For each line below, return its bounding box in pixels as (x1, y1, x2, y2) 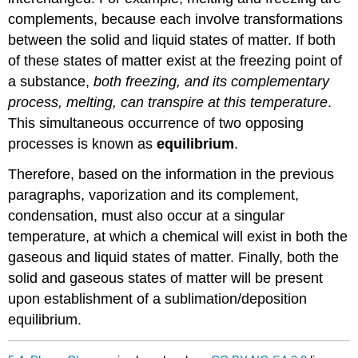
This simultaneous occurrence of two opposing (8, 114, 304, 131)
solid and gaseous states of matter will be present (8, 270, 324, 287)
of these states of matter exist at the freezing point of (8, 52, 343, 69)
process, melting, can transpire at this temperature (8, 93, 328, 110)
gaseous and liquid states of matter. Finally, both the (8, 249, 340, 266)
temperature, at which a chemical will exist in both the (8, 229, 348, 245)
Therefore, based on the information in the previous (8, 166, 335, 183)
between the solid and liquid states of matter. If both (8, 31, 336, 48)
